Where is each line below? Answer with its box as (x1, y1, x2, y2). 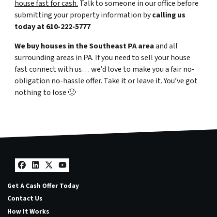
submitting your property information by (15, 9, 152, 20)
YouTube (62, 165, 110, 185)
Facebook (21, 165, 75, 185)
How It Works (7, 206, 49, 216)
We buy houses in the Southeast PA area (15, 40, 154, 51)
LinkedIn (34, 165, 84, 185)
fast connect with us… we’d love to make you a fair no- (15, 63, 195, 75)
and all (154, 40, 178, 51)
